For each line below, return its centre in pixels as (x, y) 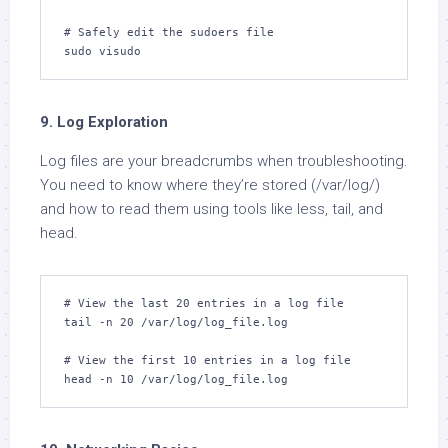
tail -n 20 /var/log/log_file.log (176, 322)
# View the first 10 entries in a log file (207, 360)
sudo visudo (102, 51)
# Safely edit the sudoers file (169, 32)
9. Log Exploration (104, 122)
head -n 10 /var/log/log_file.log (176, 379)
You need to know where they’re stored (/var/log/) (210, 185)
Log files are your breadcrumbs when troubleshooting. (224, 161)
